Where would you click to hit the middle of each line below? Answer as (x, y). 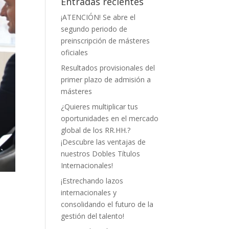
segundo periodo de (94, 29)
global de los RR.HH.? (96, 130)
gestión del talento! (93, 216)
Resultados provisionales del (108, 68)
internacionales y (89, 193)
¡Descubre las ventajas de (104, 142)
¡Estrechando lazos (92, 181)
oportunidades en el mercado (110, 119)
